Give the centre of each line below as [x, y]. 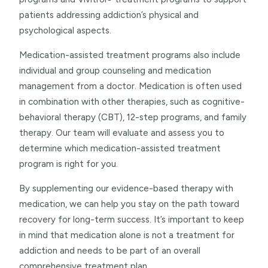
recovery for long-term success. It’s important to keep [132, 220]
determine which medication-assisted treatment [120, 149]
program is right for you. [68, 164]
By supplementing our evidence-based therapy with [126, 189]
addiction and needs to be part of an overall [110, 251]
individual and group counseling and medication [115, 71]
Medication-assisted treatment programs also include [130, 55]
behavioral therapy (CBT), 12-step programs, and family [133, 118]
